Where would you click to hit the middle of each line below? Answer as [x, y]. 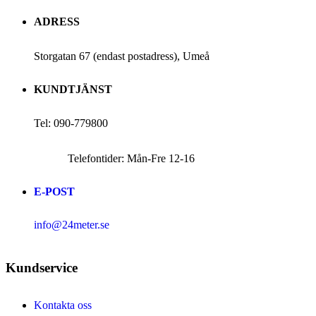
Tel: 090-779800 [71, 123]
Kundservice [42, 267]
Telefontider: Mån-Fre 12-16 [114, 159]
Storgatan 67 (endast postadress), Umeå [122, 56]
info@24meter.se [72, 224]
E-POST [54, 192]
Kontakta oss [63, 305]
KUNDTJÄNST [73, 89]
